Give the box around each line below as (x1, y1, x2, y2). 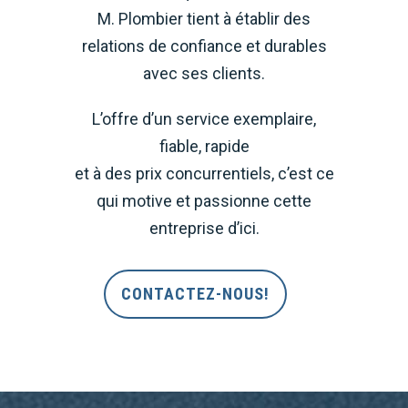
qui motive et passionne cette (97, 191, 311, 210)
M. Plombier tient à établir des (97, 9, 311, 28)
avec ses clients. (143, 64, 265, 83)
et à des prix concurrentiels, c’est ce (74, 164, 334, 183)
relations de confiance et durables (81, 36, 327, 56)
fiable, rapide (158, 137, 250, 156)
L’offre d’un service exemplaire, (92, 109, 316, 128)
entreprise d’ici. (148, 219, 260, 238)
